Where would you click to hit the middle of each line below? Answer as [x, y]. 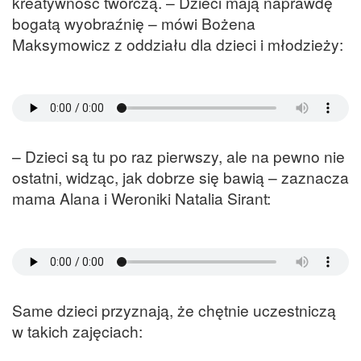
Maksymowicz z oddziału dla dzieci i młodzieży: [178, 44]
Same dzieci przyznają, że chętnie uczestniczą [174, 310]
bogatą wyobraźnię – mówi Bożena [134, 23]
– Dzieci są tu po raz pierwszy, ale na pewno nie [178, 156]
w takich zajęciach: [77, 331]
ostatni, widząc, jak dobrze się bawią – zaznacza [180, 176]
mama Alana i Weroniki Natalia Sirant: [141, 197]
